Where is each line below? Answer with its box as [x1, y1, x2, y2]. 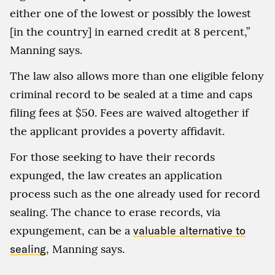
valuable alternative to [133, 223, 246, 238]
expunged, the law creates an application [10, 168, 222, 182]
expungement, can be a [10, 223, 133, 238]
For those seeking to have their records [10, 149, 215, 164]
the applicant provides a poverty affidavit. [10, 123, 225, 138]
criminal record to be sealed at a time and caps [10, 87, 252, 101]
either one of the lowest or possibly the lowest [10, 6, 251, 20]
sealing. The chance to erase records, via [10, 204, 220, 219]
